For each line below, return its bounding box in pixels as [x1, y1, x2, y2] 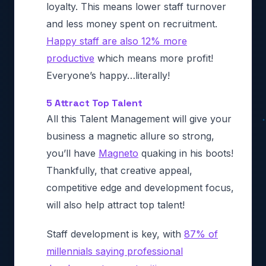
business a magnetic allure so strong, [46, 129, 214, 142]
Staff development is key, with [46, 227, 184, 240]
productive [46, 52, 94, 64]
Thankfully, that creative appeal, [46, 164, 192, 176]
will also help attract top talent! [46, 198, 185, 211]
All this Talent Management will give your [46, 112, 232, 125]
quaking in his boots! [138, 147, 233, 159]
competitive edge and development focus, [46, 181, 234, 194]
